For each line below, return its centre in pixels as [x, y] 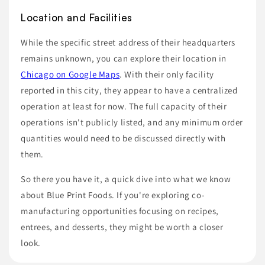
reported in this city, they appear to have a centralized [129, 90]
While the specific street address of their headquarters [128, 42]
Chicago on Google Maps [70, 74]
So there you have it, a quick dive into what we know [126, 179]
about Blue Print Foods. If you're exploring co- [113, 195]
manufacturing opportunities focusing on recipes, [120, 211]
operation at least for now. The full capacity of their [124, 106]
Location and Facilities [77, 17]
